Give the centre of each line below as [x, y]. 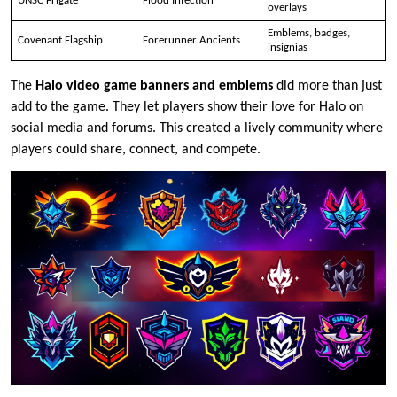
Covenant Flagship [60, 40]
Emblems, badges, [308, 33]
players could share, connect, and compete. [136, 149]
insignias [287, 47]
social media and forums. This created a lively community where [197, 128]
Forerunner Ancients [191, 40]
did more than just [327, 86]
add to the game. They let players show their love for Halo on [187, 107]
